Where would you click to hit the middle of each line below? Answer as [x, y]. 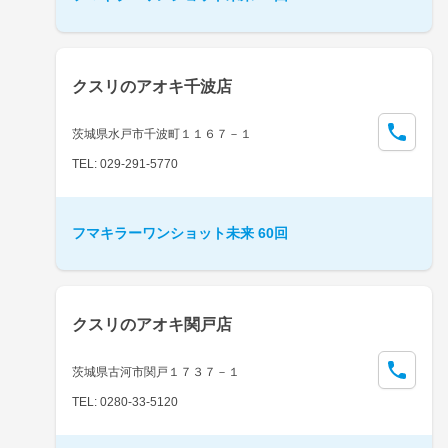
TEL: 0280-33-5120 [125, 401]
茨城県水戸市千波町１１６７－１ [162, 133]
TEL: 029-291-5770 [125, 163]
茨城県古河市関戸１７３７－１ [156, 371]
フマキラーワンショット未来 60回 [180, 232]
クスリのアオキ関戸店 [152, 324]
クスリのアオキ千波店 [152, 86]
